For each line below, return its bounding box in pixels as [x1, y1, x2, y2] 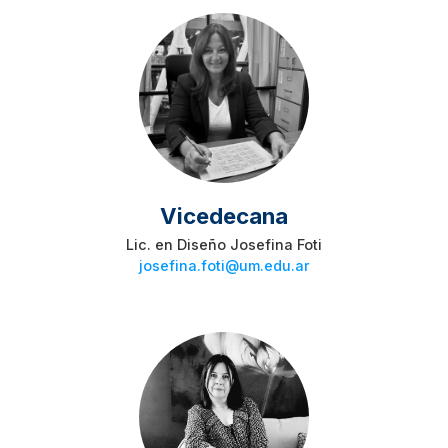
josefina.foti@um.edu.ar [138, 257, 310, 275]
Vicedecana [160, 202, 288, 230]
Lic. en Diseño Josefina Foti [126, 236, 322, 254]
